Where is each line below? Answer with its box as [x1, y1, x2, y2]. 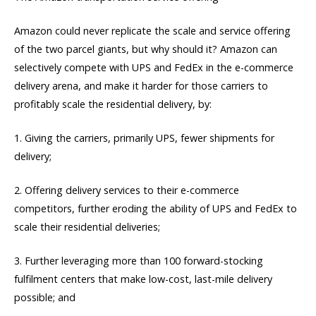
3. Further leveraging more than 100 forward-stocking [14, 254, 263, 268]
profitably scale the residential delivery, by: [14, 97, 212, 111]
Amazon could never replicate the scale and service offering [14, 23, 291, 37]
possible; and [14, 291, 75, 305]
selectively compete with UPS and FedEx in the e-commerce [14, 60, 293, 74]
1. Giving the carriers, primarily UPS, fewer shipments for [14, 130, 274, 145]
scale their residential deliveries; [14, 220, 160, 234]
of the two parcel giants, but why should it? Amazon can [14, 42, 277, 56]
